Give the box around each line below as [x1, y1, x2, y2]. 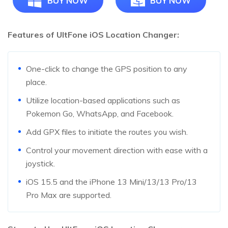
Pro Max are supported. [26, 190, 111, 201]
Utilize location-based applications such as [26, 95, 180, 106]
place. [26, 77, 47, 88]
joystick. [26, 158, 55, 169]
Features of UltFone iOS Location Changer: [8, 30, 179, 40]
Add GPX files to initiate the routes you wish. [26, 127, 188, 137]
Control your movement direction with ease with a [26, 145, 208, 156]
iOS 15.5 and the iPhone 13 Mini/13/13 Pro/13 [26, 177, 197, 187]
